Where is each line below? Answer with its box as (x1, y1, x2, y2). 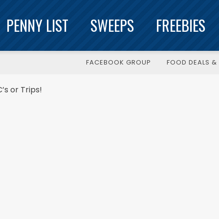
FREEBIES (156, 14, 205, 36)
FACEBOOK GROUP (86, 58, 151, 67)
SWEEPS (90, 14, 134, 36)
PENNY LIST (6, 14, 68, 36)
